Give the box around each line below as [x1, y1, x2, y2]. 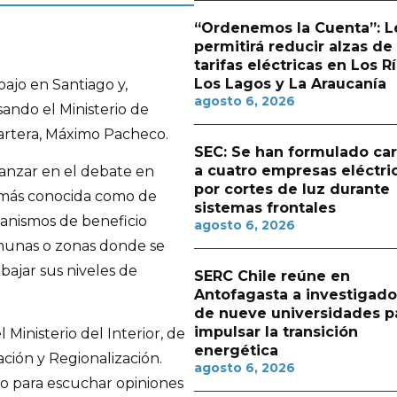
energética [193, 342, 278, 359]
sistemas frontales [193, 199, 336, 216]
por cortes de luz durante [193, 181, 390, 198]
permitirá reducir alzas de [193, 38, 393, 55]
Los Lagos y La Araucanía [193, 75, 386, 92]
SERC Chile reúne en [193, 268, 350, 284]
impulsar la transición [193, 323, 358, 340]
